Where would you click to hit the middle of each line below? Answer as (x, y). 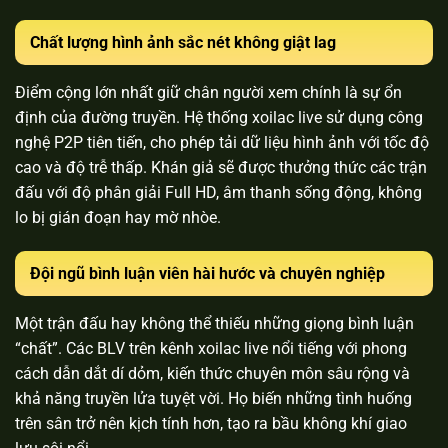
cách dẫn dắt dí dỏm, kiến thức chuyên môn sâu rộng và (212, 373)
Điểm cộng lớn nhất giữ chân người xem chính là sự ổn (208, 92)
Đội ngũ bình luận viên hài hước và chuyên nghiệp (207, 273)
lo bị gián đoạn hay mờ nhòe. (118, 217)
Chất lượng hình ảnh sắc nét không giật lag (183, 42)
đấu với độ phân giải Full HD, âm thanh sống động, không (218, 192)
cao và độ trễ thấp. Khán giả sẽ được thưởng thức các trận (221, 167)
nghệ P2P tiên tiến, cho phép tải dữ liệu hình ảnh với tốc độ (222, 142)
